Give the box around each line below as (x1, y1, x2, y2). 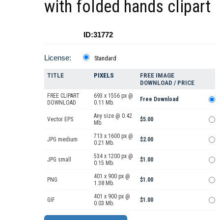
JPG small (47, 156, 71, 164)
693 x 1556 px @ (94, 92, 133, 100)
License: (44, 54, 71, 62)
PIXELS (94, 72, 114, 80)
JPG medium (47, 136, 78, 143)
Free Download (140, 96, 179, 103)
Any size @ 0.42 (94, 112, 132, 120)
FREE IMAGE (140, 72, 174, 80)
